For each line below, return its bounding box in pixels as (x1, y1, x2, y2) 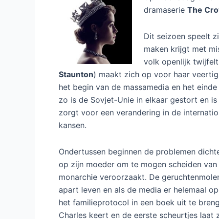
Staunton (59, 69, 93, 79)
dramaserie (144, 4, 187, 15)
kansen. (59, 120, 87, 130)
